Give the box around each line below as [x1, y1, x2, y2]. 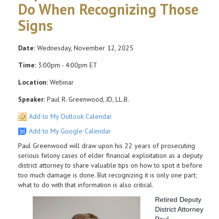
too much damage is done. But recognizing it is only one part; [18, 171, 197, 179]
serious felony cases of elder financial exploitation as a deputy [18, 151, 202, 160]
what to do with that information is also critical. [18, 180, 153, 189]
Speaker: [18, 95, 45, 104]
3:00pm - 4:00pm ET [36, 61, 97, 69]
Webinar [48, 78, 74, 87]
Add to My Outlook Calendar [29, 112, 112, 121]
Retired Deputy [155, 196, 201, 203]
